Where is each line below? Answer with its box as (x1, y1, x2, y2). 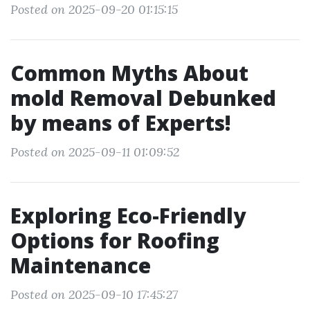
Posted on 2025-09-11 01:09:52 (10, 144, 179, 160)
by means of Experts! (10, 109, 231, 137)
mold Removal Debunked (10, 84, 276, 112)
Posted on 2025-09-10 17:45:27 (10, 286, 178, 302)
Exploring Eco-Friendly (10, 201, 246, 230)
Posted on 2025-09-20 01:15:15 (10, 1, 178, 17)
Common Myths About (10, 59, 248, 87)
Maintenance (10, 251, 151, 280)
